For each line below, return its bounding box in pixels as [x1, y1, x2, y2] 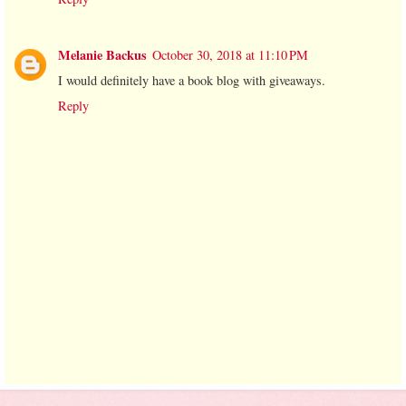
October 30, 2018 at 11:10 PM [152, 45, 308, 63]
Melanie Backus [58, 44, 147, 64]
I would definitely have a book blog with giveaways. [58, 71, 325, 89]
